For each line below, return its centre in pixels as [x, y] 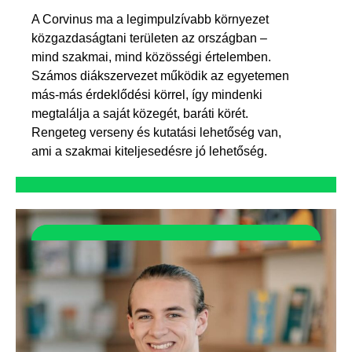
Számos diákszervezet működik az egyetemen [160, 75]
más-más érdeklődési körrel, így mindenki [147, 94]
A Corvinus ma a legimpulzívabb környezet [150, 19]
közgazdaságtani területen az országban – [149, 38]
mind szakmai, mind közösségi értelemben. [151, 57]
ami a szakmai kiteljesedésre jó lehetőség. [149, 151]
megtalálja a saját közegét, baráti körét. [140, 113]
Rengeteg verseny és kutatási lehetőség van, [156, 132]
